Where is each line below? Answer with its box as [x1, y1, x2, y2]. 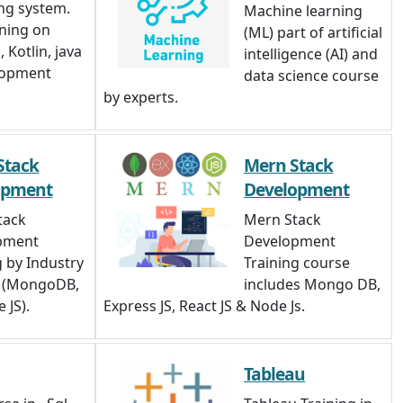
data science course [244, 66, 379, 85]
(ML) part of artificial [244, 22, 382, 42]
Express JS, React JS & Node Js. [103, 296, 305, 316]
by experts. [103, 87, 178, 107]
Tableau [244, 362, 306, 386]
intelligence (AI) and [244, 44, 378, 64]
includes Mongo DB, [244, 274, 381, 294]
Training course [244, 253, 350, 273]
